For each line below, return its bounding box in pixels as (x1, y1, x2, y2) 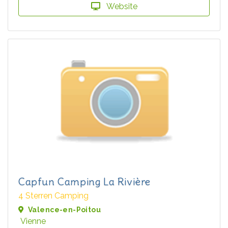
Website (104, 2, 137, 12)
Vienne (20, 216, 46, 226)
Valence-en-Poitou (28, 206, 101, 214)
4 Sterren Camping (18, 191, 89, 201)
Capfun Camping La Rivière (18, 175, 151, 188)
